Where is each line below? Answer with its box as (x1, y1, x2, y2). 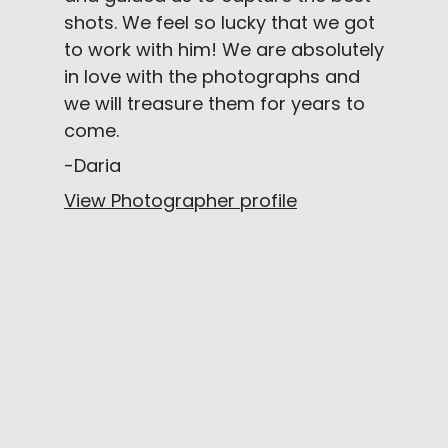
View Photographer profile (64, 188, 297, 214)
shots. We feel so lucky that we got (64, 10, 375, 36)
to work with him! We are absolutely (64, 37, 384, 63)
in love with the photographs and (64, 64, 360, 90)
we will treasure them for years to (64, 91, 365, 117)
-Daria (64, 153, 121, 179)
